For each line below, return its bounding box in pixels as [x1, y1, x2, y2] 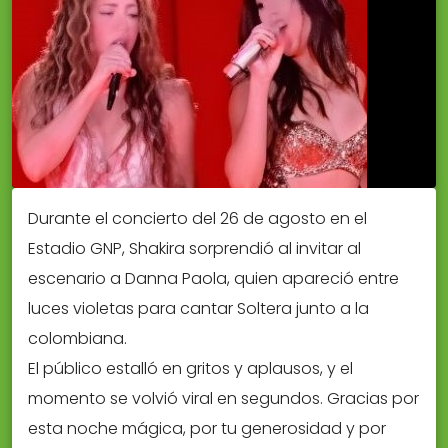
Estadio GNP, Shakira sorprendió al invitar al [28, 237, 361, 261]
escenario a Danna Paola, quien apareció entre [28, 267, 399, 291]
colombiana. [28, 327, 127, 351]
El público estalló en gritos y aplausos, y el [28, 357, 353, 381]
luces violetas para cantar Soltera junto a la [28, 297, 369, 321]
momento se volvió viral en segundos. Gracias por [28, 387, 419, 411]
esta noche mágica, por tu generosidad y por [28, 417, 386, 441]
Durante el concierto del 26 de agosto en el [28, 207, 367, 231]
